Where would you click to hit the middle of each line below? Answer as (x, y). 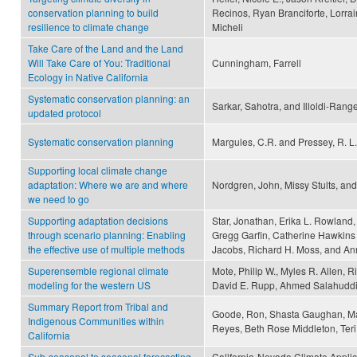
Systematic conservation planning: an (109, 99)
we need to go (59, 199)
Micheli (228, 27)
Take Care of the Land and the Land (106, 49)
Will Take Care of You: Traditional (99, 63)
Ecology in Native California (88, 77)
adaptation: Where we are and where (108, 185)
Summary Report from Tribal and (98, 307)
